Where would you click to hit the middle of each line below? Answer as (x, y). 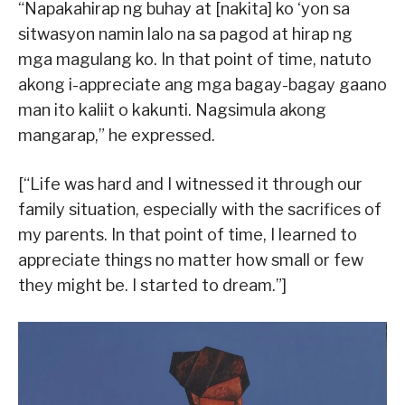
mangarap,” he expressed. (117, 135)
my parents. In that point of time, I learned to (188, 234)
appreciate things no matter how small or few (191, 259)
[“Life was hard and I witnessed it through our (190, 184)
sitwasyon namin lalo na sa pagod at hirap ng (185, 33)
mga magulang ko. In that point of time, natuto (195, 59)
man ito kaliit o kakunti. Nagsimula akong (172, 109)
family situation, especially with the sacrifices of (200, 209)
